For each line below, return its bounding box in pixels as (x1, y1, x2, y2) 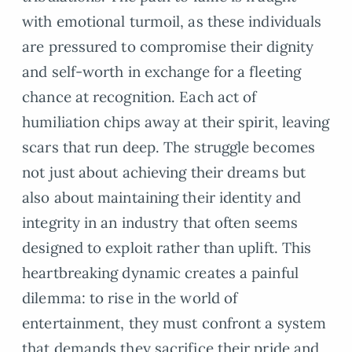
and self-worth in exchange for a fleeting (22, 61, 302, 81)
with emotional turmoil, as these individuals (22, 11, 322, 31)
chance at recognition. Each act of (22, 86, 257, 106)
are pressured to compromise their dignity (22, 36, 314, 56)
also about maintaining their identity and (22, 187, 302, 207)
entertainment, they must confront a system (22, 313, 327, 332)
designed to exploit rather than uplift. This (22, 237, 312, 257)
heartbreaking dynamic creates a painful (22, 262, 299, 282)
